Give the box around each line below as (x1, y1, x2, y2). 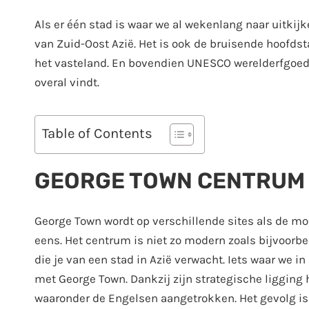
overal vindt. (34, 75, 99, 90)
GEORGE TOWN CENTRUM (34, 168, 305, 194)
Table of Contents (42, 125, 152, 142)
